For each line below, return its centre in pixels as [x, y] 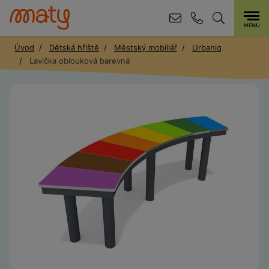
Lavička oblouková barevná [78, 61]
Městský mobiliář [146, 47]
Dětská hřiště [74, 47]
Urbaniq [207, 47]
